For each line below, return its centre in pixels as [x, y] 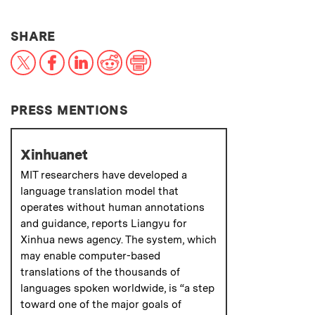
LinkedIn [116, 55]
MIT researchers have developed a [104, 175]
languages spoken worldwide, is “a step [117, 288]
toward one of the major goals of [101, 304]
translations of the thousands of [100, 272]
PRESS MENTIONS [70, 110]
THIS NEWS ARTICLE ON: [135, 35]
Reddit [139, 55]
